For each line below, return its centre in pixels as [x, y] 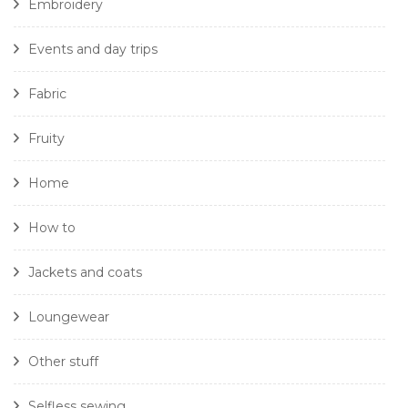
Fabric [47, 94]
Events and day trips [93, 50]
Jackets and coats [85, 273]
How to [52, 228]
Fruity [46, 139]
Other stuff [63, 362]
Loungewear [69, 317]
